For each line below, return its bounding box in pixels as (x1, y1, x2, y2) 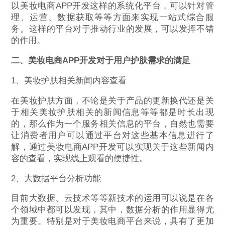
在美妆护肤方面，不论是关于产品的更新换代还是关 (11, 95, 214, 105)
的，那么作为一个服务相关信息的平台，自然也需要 (11, 119, 214, 129)
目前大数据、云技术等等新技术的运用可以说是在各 (11, 193, 214, 203)
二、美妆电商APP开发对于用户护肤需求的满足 (11, 56, 191, 66)
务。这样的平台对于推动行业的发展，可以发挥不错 (11, 24, 214, 34)
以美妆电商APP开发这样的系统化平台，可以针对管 (11, 1, 214, 11)
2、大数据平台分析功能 (11, 173, 101, 183)
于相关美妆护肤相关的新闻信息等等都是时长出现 (11, 107, 214, 117)
